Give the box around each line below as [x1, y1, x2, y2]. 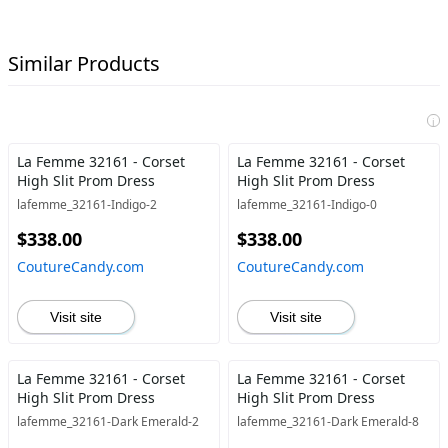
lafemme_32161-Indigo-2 [17, 196, 157, 213]
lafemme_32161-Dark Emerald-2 [17, 413, 199, 430]
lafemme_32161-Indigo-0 [236, 196, 377, 213]
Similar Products [8, 50, 160, 77]
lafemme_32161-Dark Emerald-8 [236, 413, 419, 430]
